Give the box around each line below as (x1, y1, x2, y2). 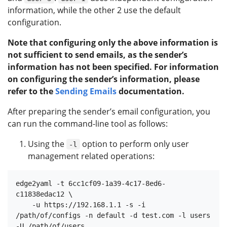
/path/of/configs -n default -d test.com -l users (16, 211, 210, 219)
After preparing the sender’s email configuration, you (8, 105, 210, 117)
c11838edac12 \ (16, 190, 72, 198)
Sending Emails (55, 85, 117, 97)
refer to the (8, 85, 55, 97)
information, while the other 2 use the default (8, 4, 181, 16)
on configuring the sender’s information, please (8, 73, 200, 85)
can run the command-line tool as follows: (8, 118, 168, 129)
